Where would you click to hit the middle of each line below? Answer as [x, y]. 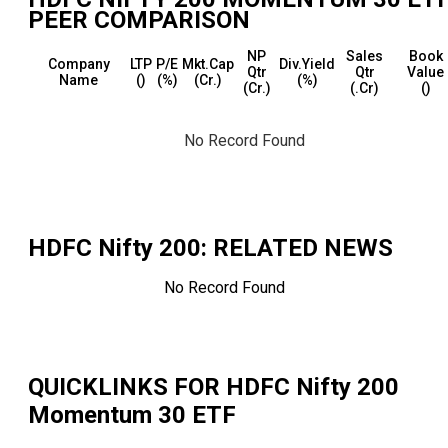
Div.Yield [307, 64]
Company [78, 64]
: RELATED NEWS [297, 248]
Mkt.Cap [208, 64]
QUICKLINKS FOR [127, 387]
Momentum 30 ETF [132, 415]
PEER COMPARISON [139, 20]
